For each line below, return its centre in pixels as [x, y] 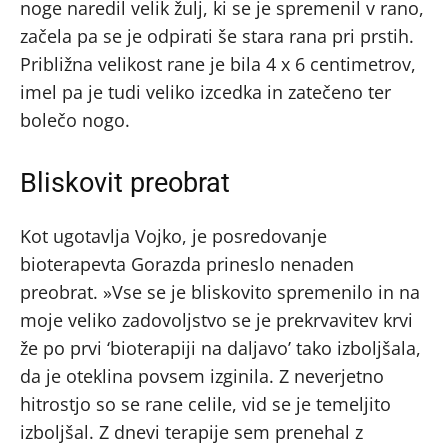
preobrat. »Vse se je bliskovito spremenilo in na [220, 291]
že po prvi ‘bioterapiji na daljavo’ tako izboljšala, [220, 347]
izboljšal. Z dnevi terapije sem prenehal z [191, 431]
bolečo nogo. [75, 119]
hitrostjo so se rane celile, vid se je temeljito [205, 403]
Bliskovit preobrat [125, 182]
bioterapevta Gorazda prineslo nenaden [187, 263]
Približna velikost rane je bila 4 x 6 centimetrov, [218, 63]
